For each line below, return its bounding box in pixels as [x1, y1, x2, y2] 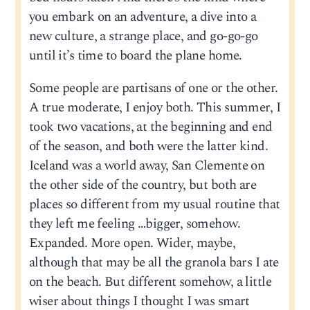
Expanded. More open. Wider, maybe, [28, 233, 236, 254]
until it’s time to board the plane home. [28, 45, 242, 66]
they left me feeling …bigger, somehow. [28, 214, 241, 235]
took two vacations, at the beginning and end [28, 117, 273, 138]
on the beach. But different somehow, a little [28, 272, 271, 293]
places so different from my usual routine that [28, 194, 280, 215]
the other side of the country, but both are [28, 175, 257, 196]
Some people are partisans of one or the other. [28, 78, 278, 99]
